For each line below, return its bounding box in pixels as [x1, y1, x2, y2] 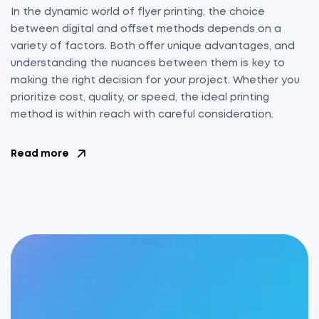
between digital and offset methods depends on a [11, 25, 281, 33]
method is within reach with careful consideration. [11, 110, 273, 119]
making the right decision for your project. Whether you [11, 76, 300, 85]
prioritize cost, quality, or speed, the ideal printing [11, 93, 269, 102]
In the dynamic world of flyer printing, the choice [11, 8, 265, 16]
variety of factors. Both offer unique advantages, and [11, 42, 295, 51]
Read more [11, 150, 69, 158]
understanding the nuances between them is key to [11, 59, 285, 68]
